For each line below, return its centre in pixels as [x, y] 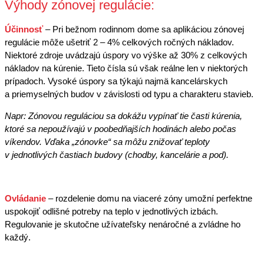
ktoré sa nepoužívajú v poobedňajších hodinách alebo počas [121, 128]
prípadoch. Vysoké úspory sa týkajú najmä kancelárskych [116, 81]
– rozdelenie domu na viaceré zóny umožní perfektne [150, 198]
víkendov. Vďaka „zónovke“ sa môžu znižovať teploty [107, 141]
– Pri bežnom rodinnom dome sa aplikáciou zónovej [145, 29]
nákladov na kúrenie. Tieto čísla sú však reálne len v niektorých [126, 68]
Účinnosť [24, 29]
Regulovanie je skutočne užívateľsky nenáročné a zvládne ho [123, 224]
